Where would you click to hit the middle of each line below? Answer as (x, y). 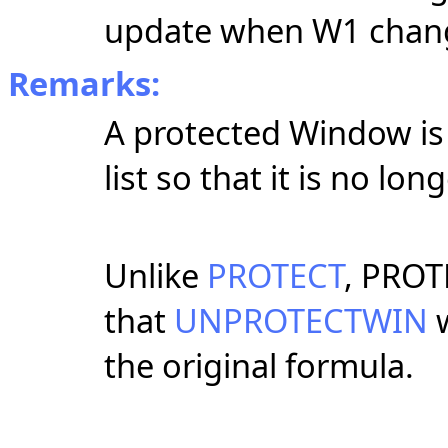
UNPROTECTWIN (301, 321)
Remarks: (84, 84)
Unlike (155, 276)
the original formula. (259, 366)
